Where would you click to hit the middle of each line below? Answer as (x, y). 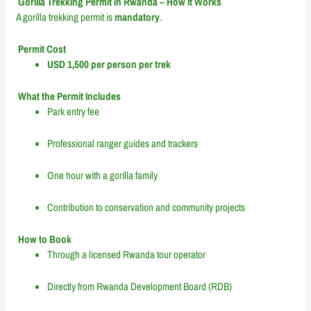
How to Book (44, 239)
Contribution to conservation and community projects (146, 207)
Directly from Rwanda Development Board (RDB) (140, 286)
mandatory (137, 17)
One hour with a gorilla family (103, 175)
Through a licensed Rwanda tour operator (127, 254)
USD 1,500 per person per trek (109, 64)
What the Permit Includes (69, 96)
